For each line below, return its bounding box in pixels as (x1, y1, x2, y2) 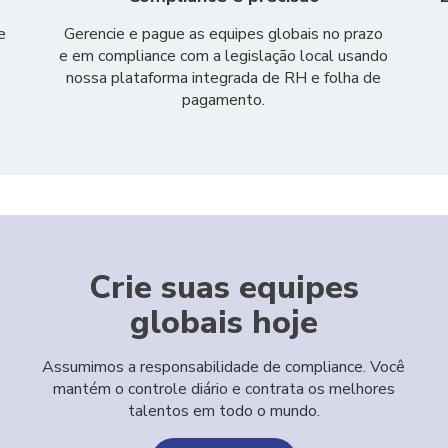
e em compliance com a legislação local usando (59, 45, 389, 67)
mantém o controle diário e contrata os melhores (52, 378, 395, 400)
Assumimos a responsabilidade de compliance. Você (42, 356, 406, 378)
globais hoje (129, 301, 318, 344)
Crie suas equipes (88, 266, 359, 309)
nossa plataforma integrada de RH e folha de (66, 67, 382, 89)
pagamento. (182, 89, 266, 111)
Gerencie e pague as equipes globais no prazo (64, 23, 384, 45)
